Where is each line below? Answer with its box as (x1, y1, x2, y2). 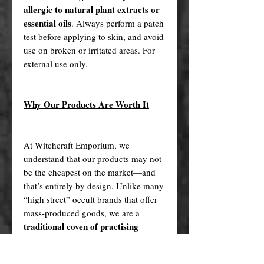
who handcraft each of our (52, 233, 151, 246)
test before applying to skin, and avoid (24, 30, 164, 42)
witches (24, 233, 52, 246)
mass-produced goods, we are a (24, 206, 140, 219)
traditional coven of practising (24, 219, 138, 233)
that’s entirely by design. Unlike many (24, 179, 164, 192)
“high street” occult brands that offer (24, 193, 157, 205)
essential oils (24, 16, 71, 29)
